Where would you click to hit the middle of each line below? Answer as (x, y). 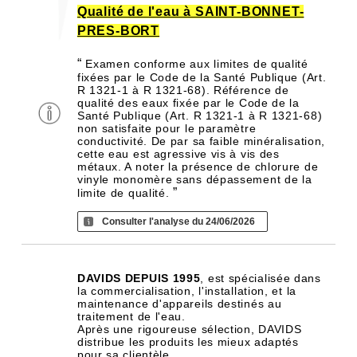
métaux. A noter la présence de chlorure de (198, 167)
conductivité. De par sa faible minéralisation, (201, 141)
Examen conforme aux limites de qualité (195, 64)
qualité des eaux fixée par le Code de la (188, 103)
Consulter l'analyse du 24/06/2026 (178, 222)
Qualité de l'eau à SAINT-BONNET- (190, 12)
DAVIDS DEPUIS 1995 (139, 278)
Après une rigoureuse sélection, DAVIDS (189, 329)
